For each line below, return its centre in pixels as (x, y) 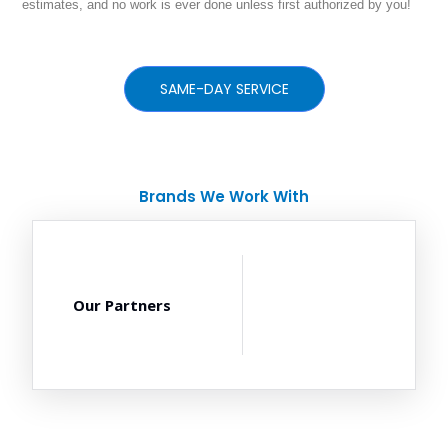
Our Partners (122, 304)
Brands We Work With (224, 197)
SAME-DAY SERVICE (224, 89)
